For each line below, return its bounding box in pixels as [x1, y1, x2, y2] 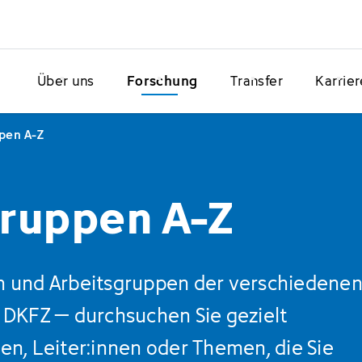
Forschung [126, 70, 198, 91]
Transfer [229, 70, 284, 91]
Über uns [37, 70, 95, 91]
